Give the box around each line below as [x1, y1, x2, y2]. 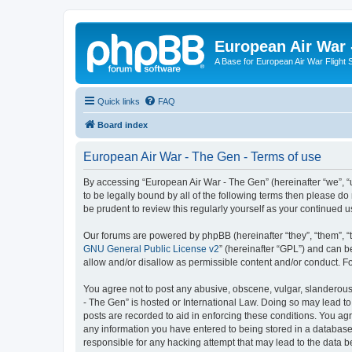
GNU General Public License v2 [83, 243, 219, 255]
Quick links [97, 96, 140, 106]
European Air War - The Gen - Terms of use [83, 149, 321, 163]
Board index [97, 119, 148, 130]
